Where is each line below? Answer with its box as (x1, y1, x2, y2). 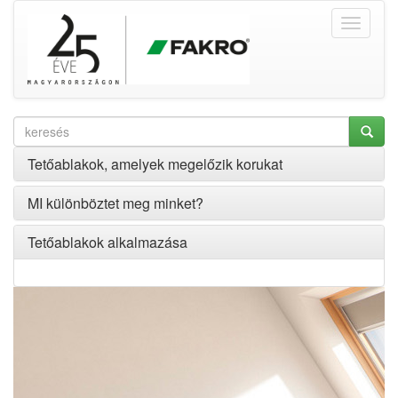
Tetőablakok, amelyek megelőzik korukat (28, 154, 283, 174)
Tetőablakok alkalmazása (28, 232, 187, 252)
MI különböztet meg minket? (28, 193, 203, 213)
